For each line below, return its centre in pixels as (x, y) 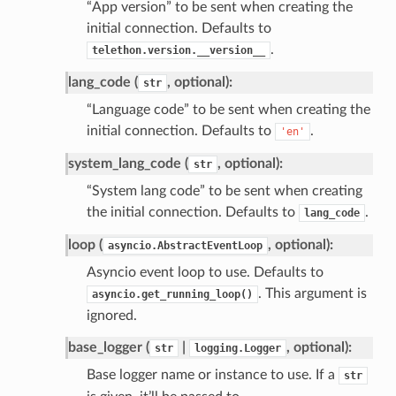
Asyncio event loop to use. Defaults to (205, 272)
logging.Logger (237, 348)
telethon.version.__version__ (178, 50)
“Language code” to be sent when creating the (228, 109)
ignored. (111, 315)
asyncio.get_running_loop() (172, 294)
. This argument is (312, 293)
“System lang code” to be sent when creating (224, 190)
